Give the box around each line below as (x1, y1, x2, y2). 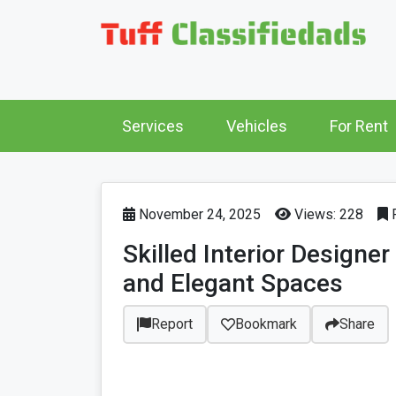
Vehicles (226, 117, 287, 136)
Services (122, 117, 184, 136)
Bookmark (235, 316, 297, 333)
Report (151, 316, 193, 333)
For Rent (330, 117, 388, 136)
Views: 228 (291, 206, 363, 224)
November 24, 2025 (135, 206, 261, 224)
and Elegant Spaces (123, 269, 343, 299)
